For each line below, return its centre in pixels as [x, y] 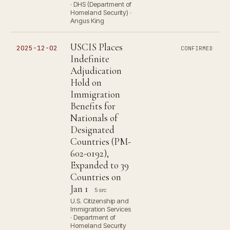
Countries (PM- [101, 141]
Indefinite [90, 59]
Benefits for [93, 106]
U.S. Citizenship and [100, 201]
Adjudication [96, 71]
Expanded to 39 [100, 165]
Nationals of [94, 118]
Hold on [86, 82]
